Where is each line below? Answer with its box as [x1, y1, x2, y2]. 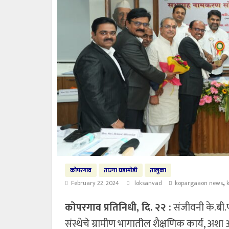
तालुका [150, 165, 166, 175]
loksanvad [134, 177, 164, 188]
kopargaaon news [175, 177, 223, 188]
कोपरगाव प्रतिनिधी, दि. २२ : [65, 198, 171, 216]
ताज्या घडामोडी [104, 165, 138, 175]
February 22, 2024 [71, 177, 119, 188]
